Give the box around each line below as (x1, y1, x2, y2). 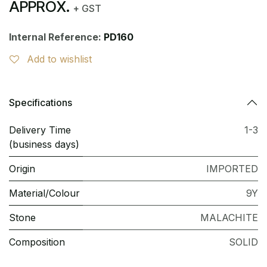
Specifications (9, 96, 72, 108)
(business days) (9, 138, 79, 150)
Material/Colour (9, 187, 80, 199)
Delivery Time (9, 124, 71, 136)
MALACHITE (200, 212, 258, 223)
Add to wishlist (27, 53, 92, 65)
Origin (9, 163, 35, 175)
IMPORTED (206, 163, 258, 175)
